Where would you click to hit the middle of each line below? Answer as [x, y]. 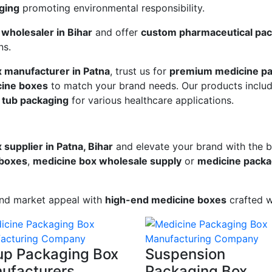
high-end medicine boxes [166, 200]
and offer [117, 32]
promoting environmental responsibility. [112, 8]
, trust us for [140, 71]
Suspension [185, 254]
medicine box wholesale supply [107, 161]
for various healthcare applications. [151, 100]
